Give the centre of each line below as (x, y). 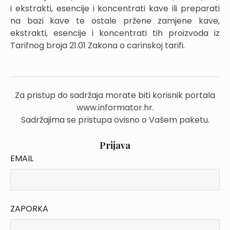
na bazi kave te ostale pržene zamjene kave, (115, 21)
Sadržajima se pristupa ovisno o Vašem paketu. (115, 120)
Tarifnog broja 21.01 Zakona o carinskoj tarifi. (98, 45)
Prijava (115, 145)
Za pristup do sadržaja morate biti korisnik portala (115, 95)
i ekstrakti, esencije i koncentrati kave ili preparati (115, 8)
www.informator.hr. (115, 108)
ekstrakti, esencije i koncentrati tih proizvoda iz (115, 33)
